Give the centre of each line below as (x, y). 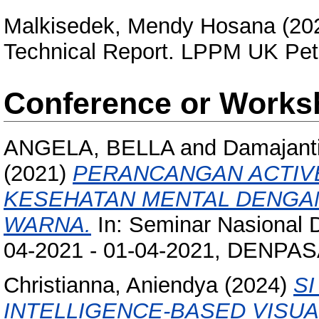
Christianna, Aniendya (111, 285)
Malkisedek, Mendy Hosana (140, 26)
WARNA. (47, 225)
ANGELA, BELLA (89, 148)
